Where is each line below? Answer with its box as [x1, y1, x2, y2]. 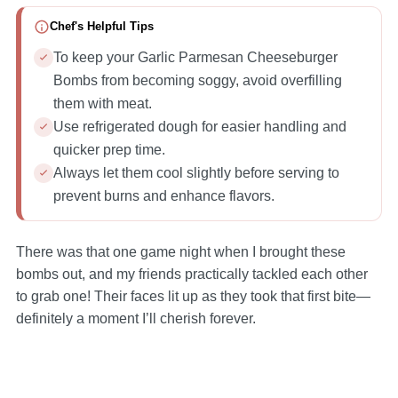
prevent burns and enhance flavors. [52, 187, 275, 203]
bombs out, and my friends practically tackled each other [15, 266, 368, 282]
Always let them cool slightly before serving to [52, 164, 339, 180]
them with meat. [52, 95, 152, 111]
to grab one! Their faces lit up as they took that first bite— [15, 288, 370, 304]
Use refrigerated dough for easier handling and [52, 118, 346, 134]
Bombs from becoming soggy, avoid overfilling [52, 72, 342, 88]
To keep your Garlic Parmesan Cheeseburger [52, 49, 338, 65]
